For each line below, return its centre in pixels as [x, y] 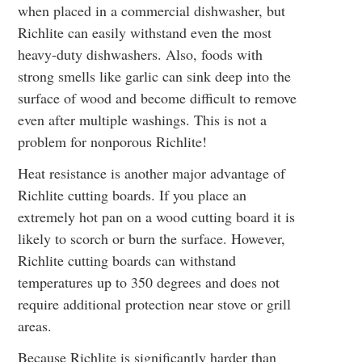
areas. [35, 326]
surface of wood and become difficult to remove [158, 98]
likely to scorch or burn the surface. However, [152, 238]
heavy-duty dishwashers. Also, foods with [141, 54]
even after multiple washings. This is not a [143, 120]
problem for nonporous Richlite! [113, 141]
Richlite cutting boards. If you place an [133, 195]
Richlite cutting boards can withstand [127, 260]
